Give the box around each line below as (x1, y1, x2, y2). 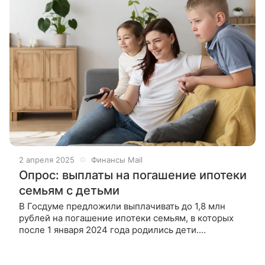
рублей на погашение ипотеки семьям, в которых (19, 212, 234, 224)
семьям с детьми (19, 183, 119, 198)
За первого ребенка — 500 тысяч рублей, (19, 235, 200, 247)
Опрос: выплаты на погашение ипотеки (19, 167, 247, 182)
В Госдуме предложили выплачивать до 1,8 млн (19, 200, 225, 212)
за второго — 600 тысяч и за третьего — (19, 247, 195, 259)
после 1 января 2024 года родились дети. (19, 224, 199, 235)
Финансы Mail (91, 154, 143, 164)
